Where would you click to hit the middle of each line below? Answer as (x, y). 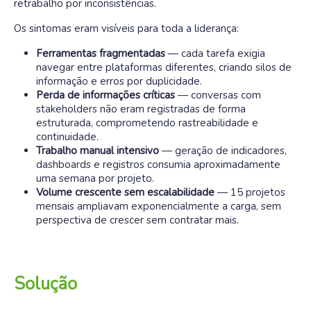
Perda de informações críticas (106, 95)
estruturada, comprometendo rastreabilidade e (147, 123)
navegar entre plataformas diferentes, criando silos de (164, 67)
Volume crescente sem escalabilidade (125, 192)
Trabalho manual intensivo (98, 151)
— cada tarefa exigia (215, 53)
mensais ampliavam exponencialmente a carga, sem (159, 206)
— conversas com (218, 95)
